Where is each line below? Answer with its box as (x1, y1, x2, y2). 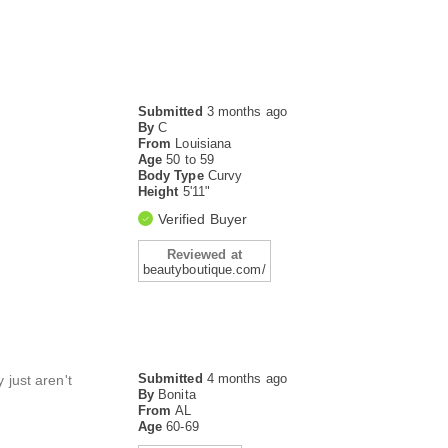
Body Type (137, 168, 208, 184)
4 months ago (206, 371, 287, 387)
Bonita (158, 387, 196, 403)
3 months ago (206, 104, 287, 120)
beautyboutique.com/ (142, 262, 266, 278)
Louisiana (175, 136, 232, 152)
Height (137, 184, 183, 200)
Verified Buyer (157, 211, 248, 228)
